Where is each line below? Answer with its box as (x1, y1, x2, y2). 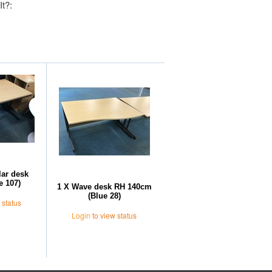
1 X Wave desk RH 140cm (56, 182, 152, 192)
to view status (90, 210, 137, 221)
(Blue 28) (87, 191, 121, 201)
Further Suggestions (50, 67, 117, 75)
